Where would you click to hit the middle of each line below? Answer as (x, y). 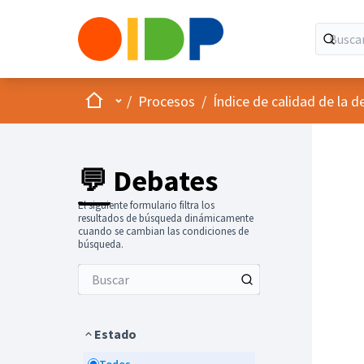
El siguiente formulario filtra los (146, 205)
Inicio (100, 100)
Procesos (167, 101)
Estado (115, 334)
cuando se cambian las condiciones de (163, 231)
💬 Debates (148, 181)
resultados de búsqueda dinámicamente (166, 218)
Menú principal (155, 100)
